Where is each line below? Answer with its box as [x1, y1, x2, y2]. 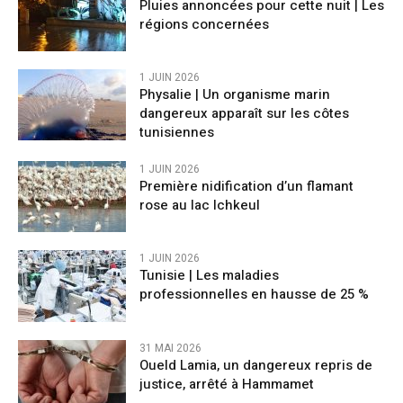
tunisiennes [139, 122, 214, 143]
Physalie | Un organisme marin [139, 85, 330, 105]
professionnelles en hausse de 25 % [139, 284, 369, 305]
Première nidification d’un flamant [139, 176, 354, 197]
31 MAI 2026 [139, 339, 201, 356]
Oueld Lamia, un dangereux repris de [139, 354, 372, 375]
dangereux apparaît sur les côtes [139, 103, 349, 124]
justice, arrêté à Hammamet [139, 373, 314, 394]
